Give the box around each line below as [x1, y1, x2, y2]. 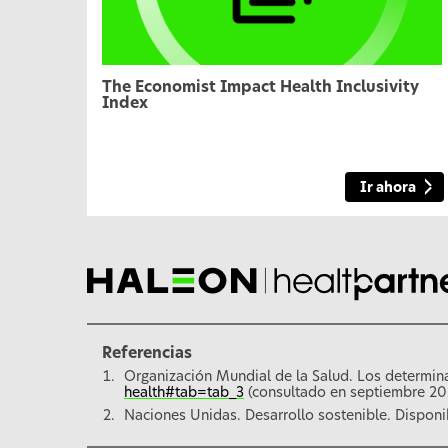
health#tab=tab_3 [124, 385, 244, 400]
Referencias [102, 345, 192, 361]
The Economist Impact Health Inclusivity [102, 80, 419, 96]
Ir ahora [360, 180, 416, 195]
